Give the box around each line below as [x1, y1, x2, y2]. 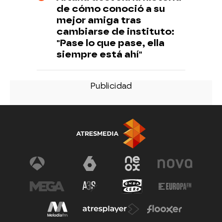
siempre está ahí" [56, 48, 142, 60]
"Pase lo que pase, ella [56, 37, 165, 49]
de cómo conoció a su [56, 2, 165, 14]
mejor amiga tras [56, 14, 141, 26]
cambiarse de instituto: [56, 25, 174, 37]
